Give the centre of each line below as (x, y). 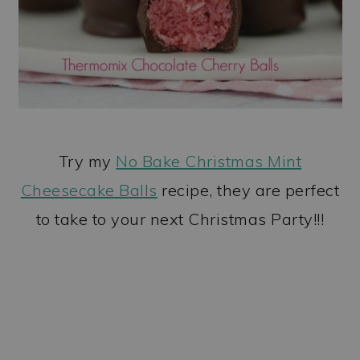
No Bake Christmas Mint (209, 161)
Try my (87, 161)
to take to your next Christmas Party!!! (180, 219)
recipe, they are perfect (248, 190)
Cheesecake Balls (89, 190)
